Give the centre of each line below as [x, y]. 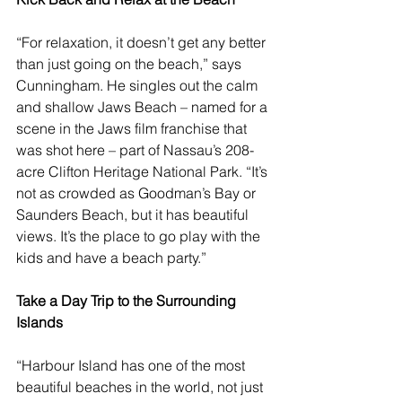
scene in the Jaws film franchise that [133, 129]
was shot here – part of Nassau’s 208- [135, 150]
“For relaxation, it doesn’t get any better [143, 43]
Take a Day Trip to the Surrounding [128, 301]
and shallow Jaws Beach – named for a [144, 107]
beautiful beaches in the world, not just [141, 387]
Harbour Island [70, 366]
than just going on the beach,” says [131, 64]
